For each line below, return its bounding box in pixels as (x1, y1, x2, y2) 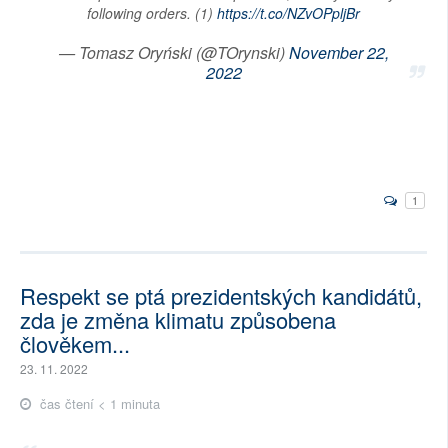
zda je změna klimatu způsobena (20, 303, 336, 335)
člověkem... (20, 327, 130, 359)
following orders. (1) (87, 3, 217, 24)
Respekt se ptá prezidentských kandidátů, (20, 279, 422, 311)
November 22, (288, 41, 389, 65)
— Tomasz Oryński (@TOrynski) (58, 41, 289, 65)
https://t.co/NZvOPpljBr (217, 3, 360, 24)
